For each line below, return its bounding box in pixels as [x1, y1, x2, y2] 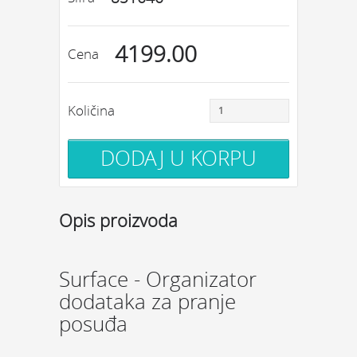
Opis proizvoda [59, 209, 178, 232]
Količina [68, 101, 115, 120]
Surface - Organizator [59, 265, 257, 293]
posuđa [59, 310, 127, 338]
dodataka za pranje [59, 288, 236, 316]
